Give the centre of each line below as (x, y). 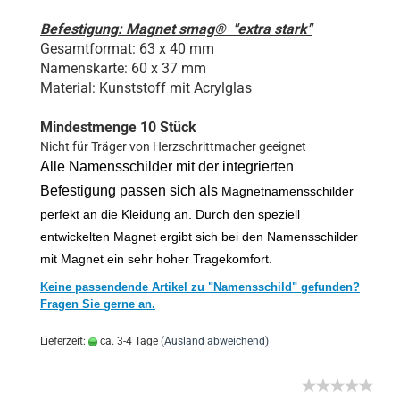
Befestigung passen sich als (129, 191)
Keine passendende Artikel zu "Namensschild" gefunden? (200, 287)
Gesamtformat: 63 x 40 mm (127, 49)
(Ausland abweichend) (215, 341)
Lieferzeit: (64, 341)
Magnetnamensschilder (287, 191)
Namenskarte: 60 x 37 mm (123, 68)
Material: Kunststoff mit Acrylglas (146, 88)
